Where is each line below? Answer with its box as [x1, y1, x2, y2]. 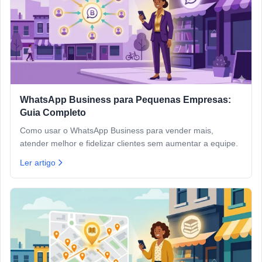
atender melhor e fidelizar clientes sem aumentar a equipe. [20, 139, 238, 149]
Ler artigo [20, 158, 56, 168]
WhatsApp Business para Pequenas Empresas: [20, 95, 231, 105]
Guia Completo [20, 108, 86, 118]
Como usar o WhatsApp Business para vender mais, [20, 126, 213, 136]
